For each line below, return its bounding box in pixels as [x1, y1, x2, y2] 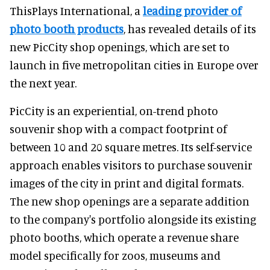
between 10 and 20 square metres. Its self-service [10, 139, 252, 154]
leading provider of [143, 3, 242, 17]
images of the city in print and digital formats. [10, 175, 243, 190]
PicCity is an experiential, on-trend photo [10, 103, 218, 118]
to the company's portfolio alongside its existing [10, 212, 256, 226]
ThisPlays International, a [10, 3, 143, 17]
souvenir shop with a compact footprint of [10, 121, 227, 136]
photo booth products [10, 21, 124, 36]
